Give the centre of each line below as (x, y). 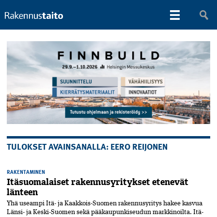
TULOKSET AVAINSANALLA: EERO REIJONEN (87, 146)
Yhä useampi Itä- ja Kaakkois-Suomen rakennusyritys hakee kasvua (105, 204)
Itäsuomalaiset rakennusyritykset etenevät (98, 182)
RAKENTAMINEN (26, 172)
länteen (22, 193)
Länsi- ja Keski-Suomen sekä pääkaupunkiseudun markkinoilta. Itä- (105, 212)
